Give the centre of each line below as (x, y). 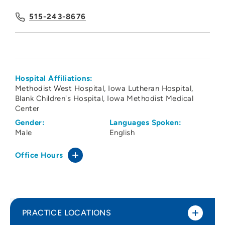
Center (27, 109)
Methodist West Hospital (60, 89)
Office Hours (39, 155)
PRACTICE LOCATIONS (67, 213)
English (122, 133)
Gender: (30, 123)
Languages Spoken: (146, 123)
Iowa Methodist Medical (150, 99)
